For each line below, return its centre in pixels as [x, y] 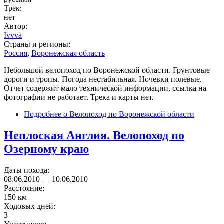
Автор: [17, 26]
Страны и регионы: [38, 44]
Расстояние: [25, 188]
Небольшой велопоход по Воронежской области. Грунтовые [107, 70]
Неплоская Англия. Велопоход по [94, 135]
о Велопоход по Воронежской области [128, 114]
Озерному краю [46, 149]
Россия [16, 53]
